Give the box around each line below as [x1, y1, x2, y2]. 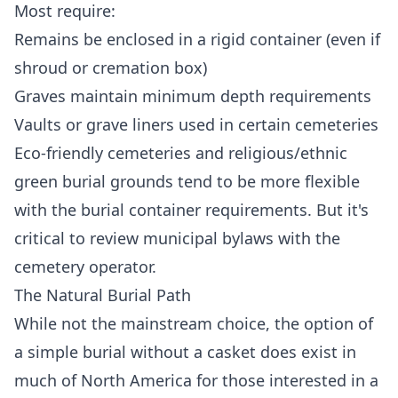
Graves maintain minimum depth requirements [14, 85, 371, 107]
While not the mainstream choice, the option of [14, 313, 373, 334]
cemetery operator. [14, 256, 156, 277]
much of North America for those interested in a [14, 370, 378, 391]
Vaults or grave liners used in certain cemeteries [14, 114, 378, 135]
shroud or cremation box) [14, 57, 207, 78]
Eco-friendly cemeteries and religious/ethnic [14, 142, 347, 163]
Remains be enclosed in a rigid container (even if [14, 28, 380, 50]
